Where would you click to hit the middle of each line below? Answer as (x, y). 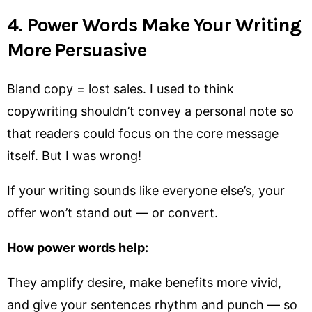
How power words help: (78, 248)
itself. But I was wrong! (74, 156)
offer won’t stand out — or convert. (112, 213)
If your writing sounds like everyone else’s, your (146, 191)
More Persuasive (77, 50)
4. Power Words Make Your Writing (154, 25)
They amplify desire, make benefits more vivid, (144, 283)
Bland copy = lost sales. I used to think (120, 89)
